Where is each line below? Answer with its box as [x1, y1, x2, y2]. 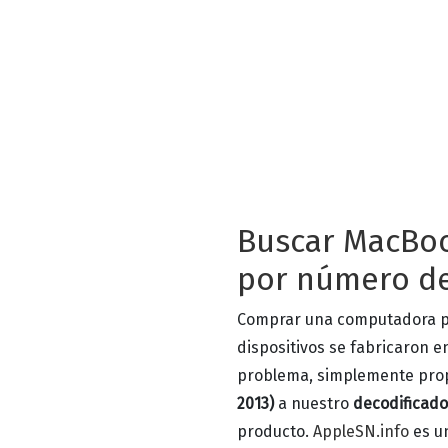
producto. [237, 422, 313, 441]
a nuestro [274, 394, 353, 413]
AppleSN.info [313, 422, 409, 441]
